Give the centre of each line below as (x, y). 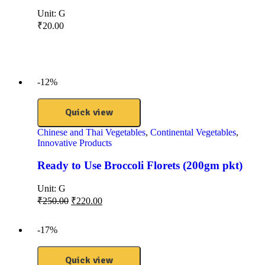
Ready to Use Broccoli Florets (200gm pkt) (140, 166)
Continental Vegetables (193, 132)
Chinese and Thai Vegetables (91, 132)
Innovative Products (75, 143)
